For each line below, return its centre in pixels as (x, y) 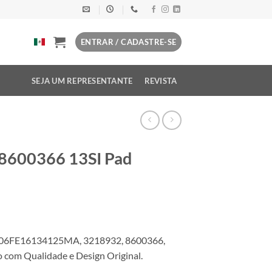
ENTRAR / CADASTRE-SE (128, 42)
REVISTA (161, 80)
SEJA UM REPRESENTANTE (82, 80)
